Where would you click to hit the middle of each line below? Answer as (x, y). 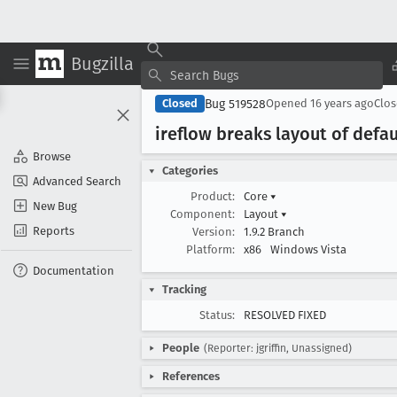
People (181, 348)
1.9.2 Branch (274, 232)
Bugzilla (102, 63)
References (191, 376)
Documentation (74, 270)
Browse (52, 156)
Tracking (184, 289)
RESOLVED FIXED (285, 315)
